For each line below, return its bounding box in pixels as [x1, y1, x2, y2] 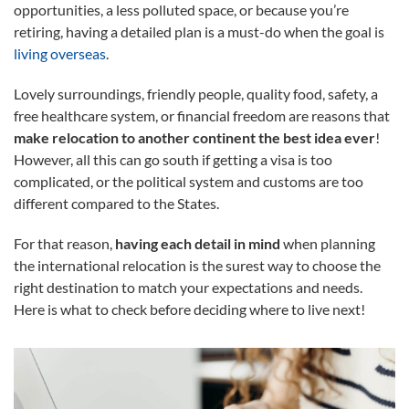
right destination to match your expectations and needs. [14, 278, 362, 296]
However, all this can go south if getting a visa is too [14, 150, 332, 168]
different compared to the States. [14, 194, 219, 212]
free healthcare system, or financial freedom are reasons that [14, 106, 390, 124]
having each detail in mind [115, 234, 280, 252]
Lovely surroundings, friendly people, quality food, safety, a [14, 84, 378, 102]
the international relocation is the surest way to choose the [14, 256, 381, 274]
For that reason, [14, 234, 115, 252]
